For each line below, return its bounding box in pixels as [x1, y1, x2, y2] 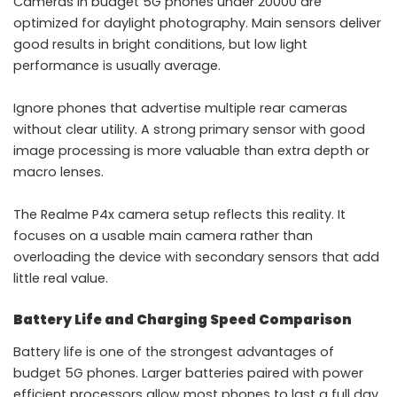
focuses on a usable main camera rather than [13, 227, 313, 245]
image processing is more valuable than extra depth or [13, 142, 370, 160]
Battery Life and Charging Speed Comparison [13, 310, 352, 330]
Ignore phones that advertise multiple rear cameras [13, 99, 347, 118]
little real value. [13, 269, 108, 288]
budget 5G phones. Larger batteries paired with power [13, 364, 363, 383]
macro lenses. [13, 163, 104, 182]
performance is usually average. [13, 57, 221, 75]
